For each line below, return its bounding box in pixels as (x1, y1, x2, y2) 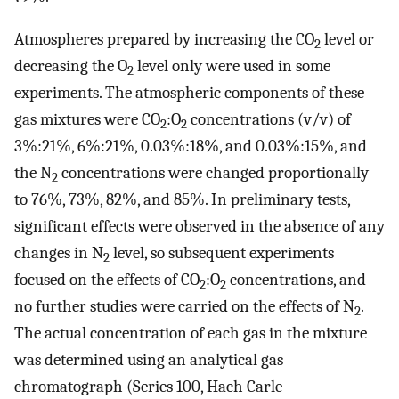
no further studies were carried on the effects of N (14, 297, 354, 317)
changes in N (14, 243, 103, 264)
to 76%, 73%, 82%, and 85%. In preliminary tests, (14, 190, 350, 210)
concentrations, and (226, 270, 366, 290)
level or (321, 29, 374, 50)
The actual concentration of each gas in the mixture (14, 323, 367, 344)
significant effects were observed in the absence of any (14, 216, 385, 237)
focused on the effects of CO (14, 270, 199, 290)
